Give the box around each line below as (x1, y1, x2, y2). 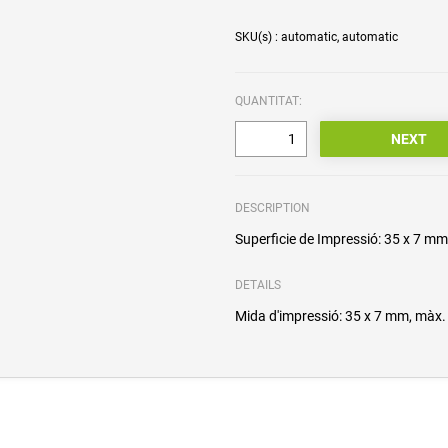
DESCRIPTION (235, 201, 311, 216)
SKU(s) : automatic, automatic (235, 30, 399, 45)
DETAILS (235, 278, 282, 293)
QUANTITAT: (235, 94, 303, 109)
